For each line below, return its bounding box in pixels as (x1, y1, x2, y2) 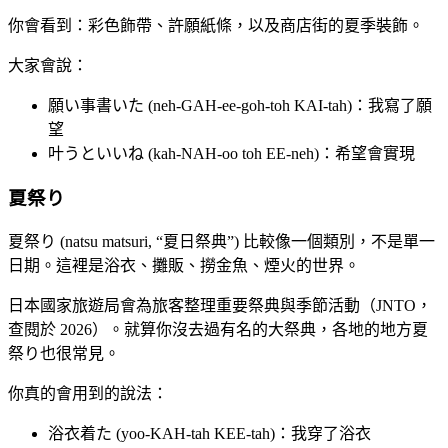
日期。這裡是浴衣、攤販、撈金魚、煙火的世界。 (8, 257, 360, 275)
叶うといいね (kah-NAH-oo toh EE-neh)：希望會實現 (48, 145, 415, 163)
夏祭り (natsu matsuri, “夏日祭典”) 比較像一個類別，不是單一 (8, 233, 435, 251)
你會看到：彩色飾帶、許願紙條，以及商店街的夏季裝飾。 (8, 17, 424, 35)
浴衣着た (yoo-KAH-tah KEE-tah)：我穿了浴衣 (48, 425, 371, 443)
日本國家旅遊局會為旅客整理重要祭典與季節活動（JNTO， (8, 297, 432, 315)
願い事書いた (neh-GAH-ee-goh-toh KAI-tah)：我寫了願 (48, 97, 432, 115)
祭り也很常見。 (8, 345, 120, 363)
